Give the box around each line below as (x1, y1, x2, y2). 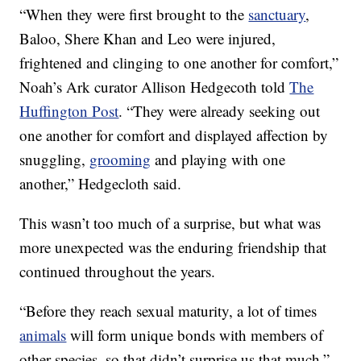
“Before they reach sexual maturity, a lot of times (19, 301, 317, 322)
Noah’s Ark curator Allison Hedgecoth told (19, 77, 290, 98)
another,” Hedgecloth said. (19, 173, 182, 194)
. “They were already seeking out (118, 101, 321, 122)
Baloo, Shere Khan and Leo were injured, (19, 28, 276, 49)
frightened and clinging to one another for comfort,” (19, 52, 339, 73)
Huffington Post (19, 101, 119, 122)
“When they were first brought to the (19, 4, 249, 25)
